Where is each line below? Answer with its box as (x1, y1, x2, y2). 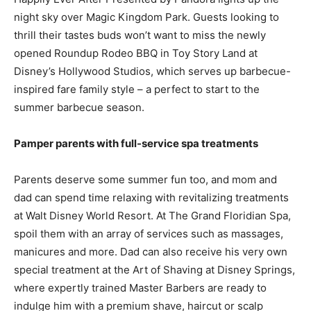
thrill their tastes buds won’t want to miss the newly (14, 28, 266, 42)
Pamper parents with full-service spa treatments (14, 136, 258, 150)
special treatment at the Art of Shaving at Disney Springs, (14, 262, 295, 276)
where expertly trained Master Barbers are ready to (14, 280, 267, 294)
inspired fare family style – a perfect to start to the (14, 82, 260, 96)
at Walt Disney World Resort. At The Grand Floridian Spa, (14, 208, 291, 222)
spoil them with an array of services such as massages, (14, 226, 283, 240)
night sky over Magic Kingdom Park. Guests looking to (14, 10, 279, 24)
